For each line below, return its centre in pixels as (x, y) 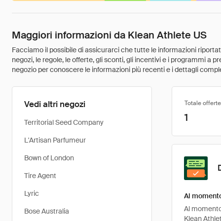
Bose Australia (47, 211)
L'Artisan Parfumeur (55, 140)
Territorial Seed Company (64, 122)
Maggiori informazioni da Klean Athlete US (109, 35)
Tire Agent (40, 176)
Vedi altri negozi (55, 104)
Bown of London (49, 158)
